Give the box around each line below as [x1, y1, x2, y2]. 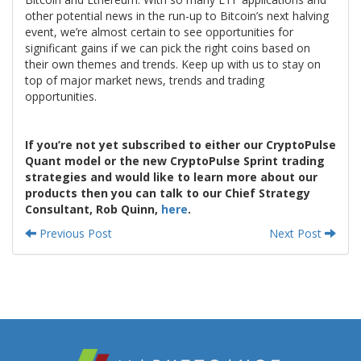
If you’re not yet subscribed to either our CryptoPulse [25, 136, 336, 152]
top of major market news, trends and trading [25, 72, 264, 88]
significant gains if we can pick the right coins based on [25, 39, 310, 56]
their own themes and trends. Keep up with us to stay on [25, 56, 321, 72]
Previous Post [36, 225, 112, 241]
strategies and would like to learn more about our [25, 168, 317, 185]
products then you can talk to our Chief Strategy [25, 185, 310, 201]
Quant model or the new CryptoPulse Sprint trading [25, 152, 325, 168]
